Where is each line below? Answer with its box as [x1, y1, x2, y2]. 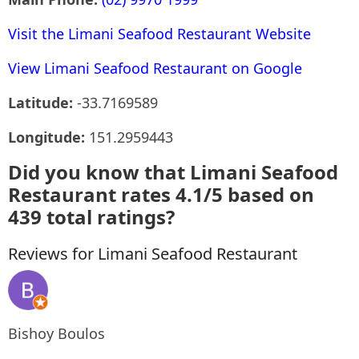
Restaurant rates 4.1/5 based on [8, 181, 314, 208]
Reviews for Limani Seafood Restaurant [8, 243, 297, 264]
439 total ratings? [8, 204, 175, 230]
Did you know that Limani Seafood [8, 159, 338, 185]
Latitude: [8, 93, 77, 112]
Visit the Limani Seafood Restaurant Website [8, 24, 311, 43]
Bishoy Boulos [8, 324, 105, 343]
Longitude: [8, 127, 89, 147]
